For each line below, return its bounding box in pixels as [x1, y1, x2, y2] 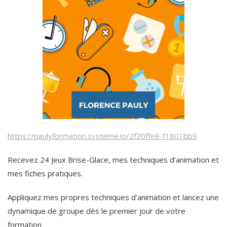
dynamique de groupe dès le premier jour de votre [8, 206, 185, 216]
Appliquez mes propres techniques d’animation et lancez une [8, 192, 219, 203]
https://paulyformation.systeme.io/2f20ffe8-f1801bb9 [8, 131, 197, 141]
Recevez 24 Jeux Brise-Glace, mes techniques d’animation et [8, 155, 219, 165]
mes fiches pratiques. [8, 168, 83, 179]
